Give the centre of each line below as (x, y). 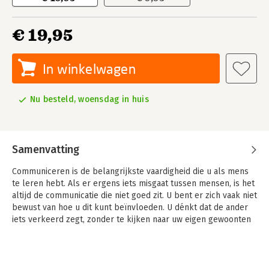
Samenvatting (46, 150)
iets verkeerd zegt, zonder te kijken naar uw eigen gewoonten (131, 219)
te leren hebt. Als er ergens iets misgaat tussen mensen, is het (133, 183)
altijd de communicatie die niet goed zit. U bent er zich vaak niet (134, 195)
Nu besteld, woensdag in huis (89, 99)
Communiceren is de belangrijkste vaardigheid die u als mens (130, 171)
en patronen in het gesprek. (66, 231)
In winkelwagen (89, 69)
